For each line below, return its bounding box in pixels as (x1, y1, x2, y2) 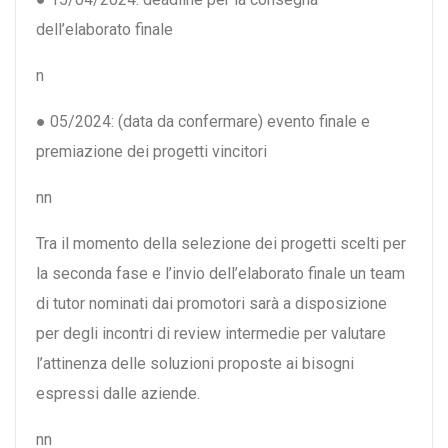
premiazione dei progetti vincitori (36, 142, 267, 162)
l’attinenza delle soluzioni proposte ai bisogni (36, 354, 354, 374)
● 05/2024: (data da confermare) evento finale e (36, 112, 370, 132)
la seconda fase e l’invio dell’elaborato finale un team (36, 264, 405, 284)
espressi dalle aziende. (36, 384, 200, 404)
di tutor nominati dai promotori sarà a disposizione (36, 294, 387, 314)
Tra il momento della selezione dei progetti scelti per (36, 234, 406, 254)
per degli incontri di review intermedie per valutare (36, 324, 386, 344)
